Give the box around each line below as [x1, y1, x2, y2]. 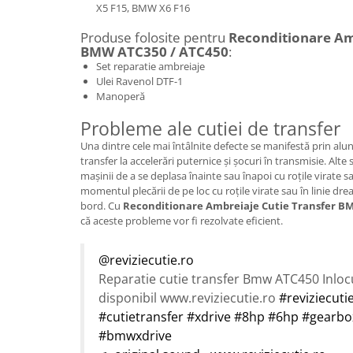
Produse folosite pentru [80, 28, 229, 46]
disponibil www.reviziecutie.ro [98, 288, 279, 307]
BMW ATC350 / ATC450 [80, 42, 229, 61]
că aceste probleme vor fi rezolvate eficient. [80, 213, 283, 228]
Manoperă [96, 88, 145, 103]
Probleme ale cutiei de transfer [80, 115, 340, 141]
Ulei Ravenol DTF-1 [96, 73, 183, 88]
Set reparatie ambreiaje [96, 58, 205, 73]
